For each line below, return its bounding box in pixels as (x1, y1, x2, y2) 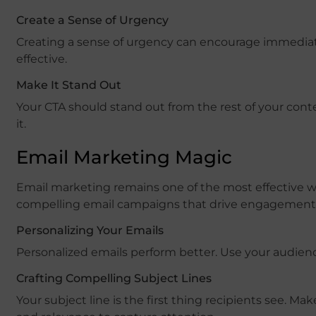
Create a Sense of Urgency (16, 13, 169, 27)
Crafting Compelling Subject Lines (16, 271, 212, 285)
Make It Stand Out (16, 78, 121, 92)
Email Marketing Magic (16, 145, 232, 169)
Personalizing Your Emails (16, 223, 164, 237)
